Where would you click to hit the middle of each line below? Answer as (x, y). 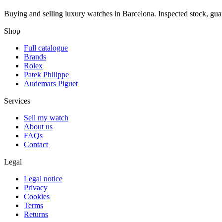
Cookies (37, 196)
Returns (36, 214)
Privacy (36, 187)
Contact (36, 144)
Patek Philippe (46, 74)
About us (38, 126)
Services (17, 101)
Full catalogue (46, 48)
